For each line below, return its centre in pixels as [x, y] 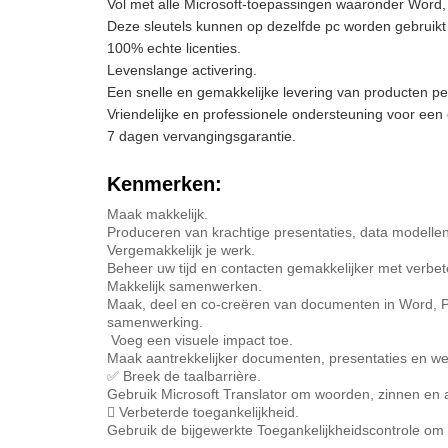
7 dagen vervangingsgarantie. [201, 136]
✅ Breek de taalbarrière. [184, 376]
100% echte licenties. [174, 48]
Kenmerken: [164, 184]
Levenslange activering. [182, 70]
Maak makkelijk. [157, 214]
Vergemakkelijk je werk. [181, 250]
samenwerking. [155, 322]
